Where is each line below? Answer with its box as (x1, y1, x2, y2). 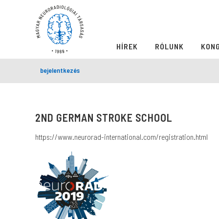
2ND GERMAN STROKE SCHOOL (35, 111, 173, 124)
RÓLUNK (155, 42, 184, 51)
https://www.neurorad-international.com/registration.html (35, 132, 208, 141)
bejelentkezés (40, 66, 80, 74)
